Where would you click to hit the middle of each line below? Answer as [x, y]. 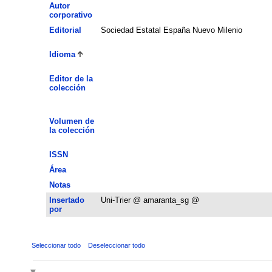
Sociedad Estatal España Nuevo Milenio [171, 30]
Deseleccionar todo [116, 245]
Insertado [66, 200]
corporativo [70, 15]
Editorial [65, 30]
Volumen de [71, 121]
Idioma [62, 54]
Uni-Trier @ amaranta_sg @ [150, 200]
